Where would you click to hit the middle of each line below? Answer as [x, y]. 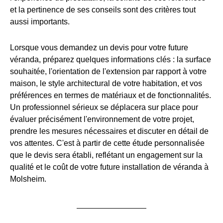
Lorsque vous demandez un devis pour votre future [99, 48]
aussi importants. [40, 22]
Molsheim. [28, 179]
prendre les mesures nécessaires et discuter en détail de [109, 131]
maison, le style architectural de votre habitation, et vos [106, 84]
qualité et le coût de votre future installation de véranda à [109, 167]
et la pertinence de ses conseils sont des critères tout [103, 10]
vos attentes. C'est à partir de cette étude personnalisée [107, 143]
